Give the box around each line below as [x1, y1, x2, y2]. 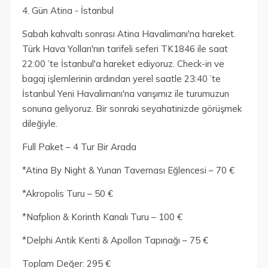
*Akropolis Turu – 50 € [22, 188, 113, 199]
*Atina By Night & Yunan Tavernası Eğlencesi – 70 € [22, 165, 234, 176]
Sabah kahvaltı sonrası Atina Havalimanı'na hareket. [22, 28, 236, 39]
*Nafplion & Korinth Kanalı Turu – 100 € [22, 211, 182, 223]
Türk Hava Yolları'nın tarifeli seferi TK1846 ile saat [22, 43, 228, 54]
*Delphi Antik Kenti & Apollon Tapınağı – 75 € [22, 234, 208, 246]
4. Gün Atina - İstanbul [22, 5, 114, 16]
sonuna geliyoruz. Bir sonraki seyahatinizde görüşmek [22, 103, 242, 114]
